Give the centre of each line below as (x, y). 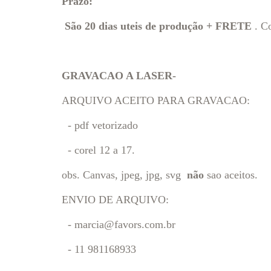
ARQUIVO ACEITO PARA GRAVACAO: (156, 100)
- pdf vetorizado (100, 125)
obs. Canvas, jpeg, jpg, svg (124, 175)
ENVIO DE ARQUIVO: (115, 200)
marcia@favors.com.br (125, 224)
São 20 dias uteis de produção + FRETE (158, 26)
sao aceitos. (231, 175)
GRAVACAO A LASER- (119, 76)
